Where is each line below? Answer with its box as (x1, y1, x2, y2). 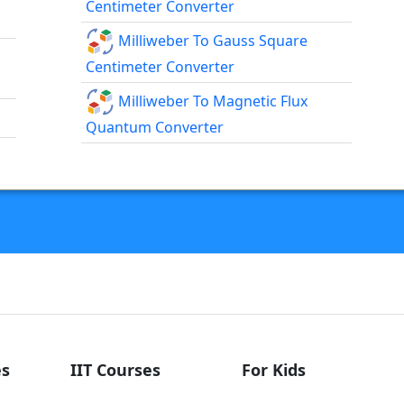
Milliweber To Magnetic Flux (115, 90, 308, 111)
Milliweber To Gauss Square (115, 30, 308, 50)
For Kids (242, 359, 306, 381)
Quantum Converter (86, 117, 225, 138)
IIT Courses (70, 359, 161, 381)
